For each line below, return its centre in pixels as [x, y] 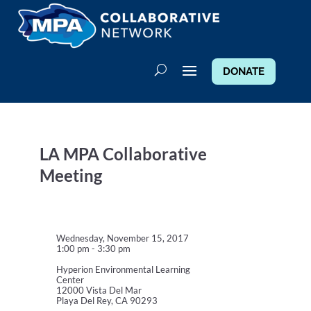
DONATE [243, 72]
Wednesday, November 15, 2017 [122, 238]
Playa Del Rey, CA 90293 [107, 301]
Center [70, 280]
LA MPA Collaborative [123, 154]
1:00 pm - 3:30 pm [93, 249]
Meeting [70, 176]
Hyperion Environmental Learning [123, 270]
